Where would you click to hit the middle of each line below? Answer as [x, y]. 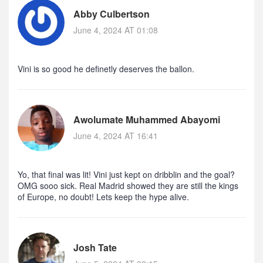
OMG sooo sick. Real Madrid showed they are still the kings [128, 186]
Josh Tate [95, 248]
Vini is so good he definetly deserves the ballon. [106, 69]
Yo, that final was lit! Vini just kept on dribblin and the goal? [126, 175]
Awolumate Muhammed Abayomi [147, 120]
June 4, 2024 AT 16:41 [116, 136]
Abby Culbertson [112, 14]
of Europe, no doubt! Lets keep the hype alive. [103, 197]
